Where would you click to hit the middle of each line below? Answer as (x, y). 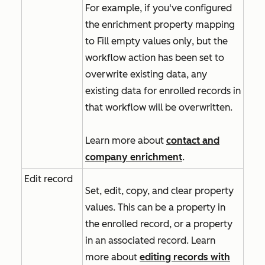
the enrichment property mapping (160, 25)
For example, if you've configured (159, 8)
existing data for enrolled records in (163, 91)
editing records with (185, 257)
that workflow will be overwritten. (160, 107)
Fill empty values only (144, 41)
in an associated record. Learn (150, 240)
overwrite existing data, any (146, 74)
